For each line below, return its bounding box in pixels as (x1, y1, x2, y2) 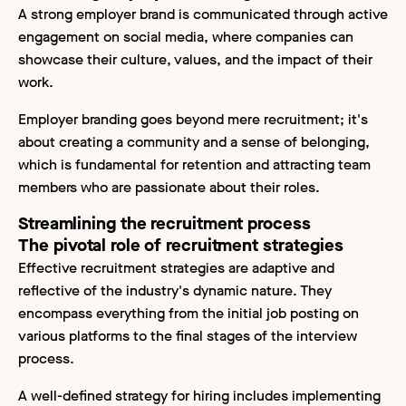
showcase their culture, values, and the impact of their (18, 49, 372, 69)
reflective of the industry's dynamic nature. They (18, 280, 332, 300)
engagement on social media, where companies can (18, 26, 353, 46)
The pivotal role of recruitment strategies (18, 233, 343, 256)
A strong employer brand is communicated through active (18, 4, 388, 24)
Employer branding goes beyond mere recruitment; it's (18, 109, 368, 129)
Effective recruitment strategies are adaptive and (18, 257, 334, 277)
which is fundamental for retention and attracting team (18, 154, 371, 174)
